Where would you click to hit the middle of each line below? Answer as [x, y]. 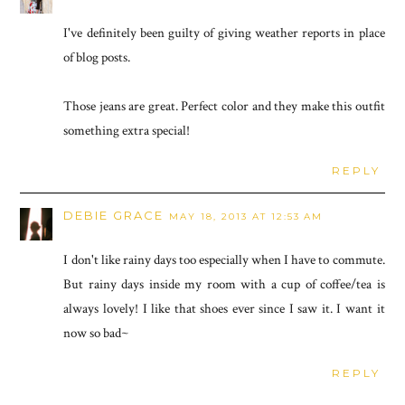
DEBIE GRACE [114, 215]
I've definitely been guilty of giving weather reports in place [224, 33]
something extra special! [127, 130]
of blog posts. [97, 57]
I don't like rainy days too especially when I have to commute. [224, 259]
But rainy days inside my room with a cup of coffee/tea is [224, 284]
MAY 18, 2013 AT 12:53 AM [246, 216]
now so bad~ [96, 333]
